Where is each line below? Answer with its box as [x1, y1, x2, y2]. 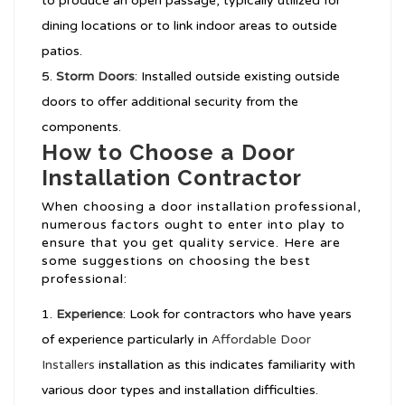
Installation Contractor [42, 165, 303, 192]
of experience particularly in [42, 332, 212, 348]
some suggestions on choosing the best [42, 253, 311, 269]
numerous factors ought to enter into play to [42, 217, 346, 233]
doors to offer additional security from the [42, 94, 298, 110]
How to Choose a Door [42, 139, 296, 166]
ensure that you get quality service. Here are [42, 235, 341, 251]
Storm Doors [56, 69, 135, 85]
